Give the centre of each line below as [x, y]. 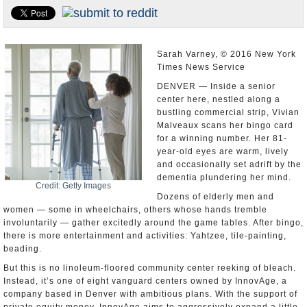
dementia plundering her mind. [224, 177]
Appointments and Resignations [73, 44]
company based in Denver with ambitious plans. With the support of [150, 294]
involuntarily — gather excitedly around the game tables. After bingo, [153, 223]
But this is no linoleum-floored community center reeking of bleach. [150, 268]
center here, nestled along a [219, 99]
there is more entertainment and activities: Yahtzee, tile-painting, [145, 236]
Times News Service [201, 67]
